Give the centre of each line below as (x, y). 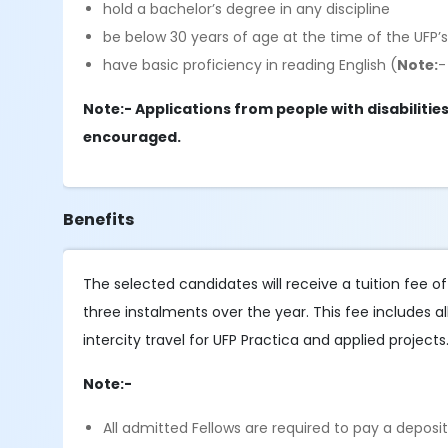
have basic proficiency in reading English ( (250, 65)
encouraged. (132, 137)
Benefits (99, 219)
